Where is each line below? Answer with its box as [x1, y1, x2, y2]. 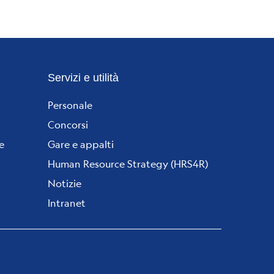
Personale [48, 98, 92, 111]
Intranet [48, 196, 86, 209]
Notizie [48, 176, 81, 190]
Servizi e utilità [48, 71, 119, 84]
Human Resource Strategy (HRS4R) [48, 157, 208, 170]
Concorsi [48, 117, 88, 131]
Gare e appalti [48, 137, 114, 150]
